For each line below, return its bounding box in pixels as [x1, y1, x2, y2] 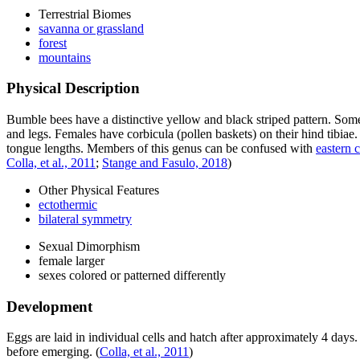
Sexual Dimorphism [39, 239, 140, 253]
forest [39, 35, 67, 50]
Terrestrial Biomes [39, 6, 131, 21]
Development [6, 297, 92, 315]
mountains [39, 50, 91, 64]
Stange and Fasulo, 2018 [102, 155, 227, 170]
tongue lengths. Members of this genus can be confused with [6, 141, 316, 155]
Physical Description [6, 80, 140, 97]
